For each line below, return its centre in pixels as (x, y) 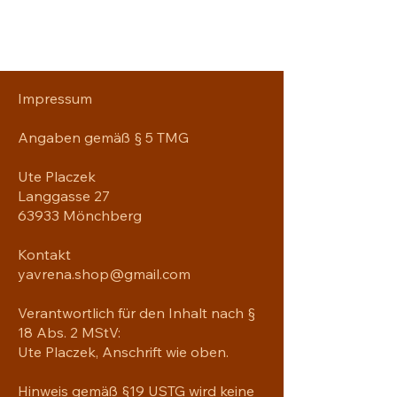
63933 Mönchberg (80, 215)
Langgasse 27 (64, 195)
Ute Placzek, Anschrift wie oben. (123, 351)
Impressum (55, 98)
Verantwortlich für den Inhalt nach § (136, 312)
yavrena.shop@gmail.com (104, 273)
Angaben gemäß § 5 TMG (103, 137)
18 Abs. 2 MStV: (69, 332)
